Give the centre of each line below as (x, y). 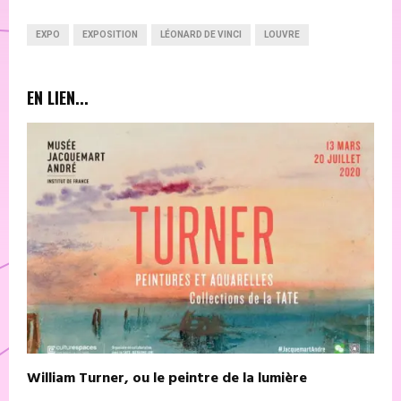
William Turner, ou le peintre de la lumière (167, 379)
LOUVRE (282, 34)
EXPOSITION (110, 34)
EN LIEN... (58, 97)
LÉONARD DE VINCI (201, 34)
